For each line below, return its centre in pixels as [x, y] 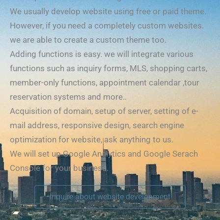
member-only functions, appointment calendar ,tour [105, 82]
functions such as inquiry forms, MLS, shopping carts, [109, 68]
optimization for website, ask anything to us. [92, 139]
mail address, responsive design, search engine [97, 125]
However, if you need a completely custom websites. [107, 26]
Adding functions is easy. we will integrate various [102, 54]
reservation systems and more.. [68, 97]
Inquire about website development [110, 197]
